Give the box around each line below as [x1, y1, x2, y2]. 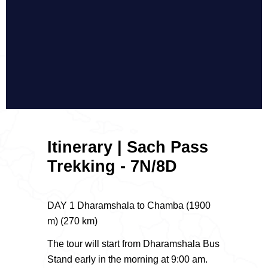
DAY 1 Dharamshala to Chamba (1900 [47, 200, 211, 211]
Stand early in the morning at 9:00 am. [47, 254, 208, 264]
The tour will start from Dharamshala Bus [47, 238, 220, 249]
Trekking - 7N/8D [47, 157, 177, 176]
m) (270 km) [47, 215, 98, 226]
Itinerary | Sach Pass [47, 138, 208, 157]
